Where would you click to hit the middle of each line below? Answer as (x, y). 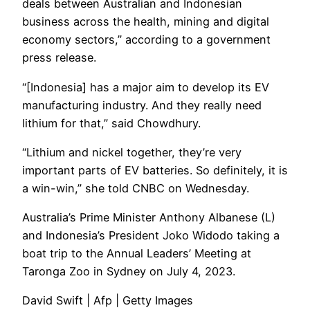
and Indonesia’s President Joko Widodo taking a (151, 236)
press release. (59, 58)
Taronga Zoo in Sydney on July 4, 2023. (129, 272)
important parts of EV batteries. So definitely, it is (155, 170)
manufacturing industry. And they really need (142, 105)
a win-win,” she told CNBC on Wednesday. (136, 188)
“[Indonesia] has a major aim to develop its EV (146, 87)
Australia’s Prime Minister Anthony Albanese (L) (149, 218)
